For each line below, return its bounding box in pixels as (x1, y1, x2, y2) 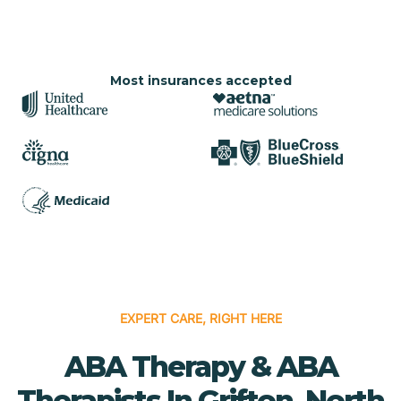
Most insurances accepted (109, 72, 292, 89)
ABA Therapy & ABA (64, 348, 337, 384)
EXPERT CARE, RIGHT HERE (119, 310, 282, 326)
